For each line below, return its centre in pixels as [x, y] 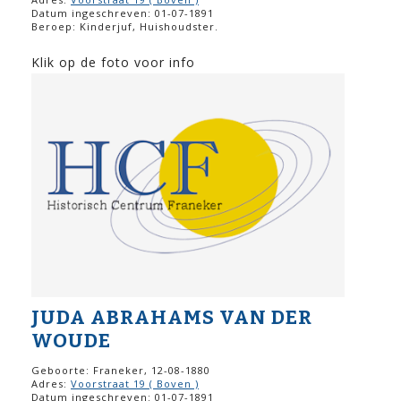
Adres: [51, 384]
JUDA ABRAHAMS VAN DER [172, 318]
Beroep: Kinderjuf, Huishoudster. [125, 27]
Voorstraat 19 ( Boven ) [135, 384]
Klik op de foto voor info [113, 63]
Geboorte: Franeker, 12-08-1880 [121, 371]
